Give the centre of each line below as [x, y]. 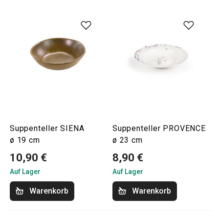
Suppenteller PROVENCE [159, 128]
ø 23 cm [128, 140]
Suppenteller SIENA [47, 128]
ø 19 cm [25, 140]
